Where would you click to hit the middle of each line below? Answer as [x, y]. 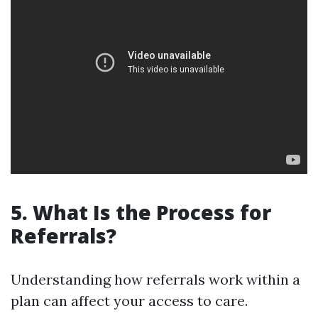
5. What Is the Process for [141, 212]
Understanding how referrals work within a [155, 279]
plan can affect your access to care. [129, 301]
